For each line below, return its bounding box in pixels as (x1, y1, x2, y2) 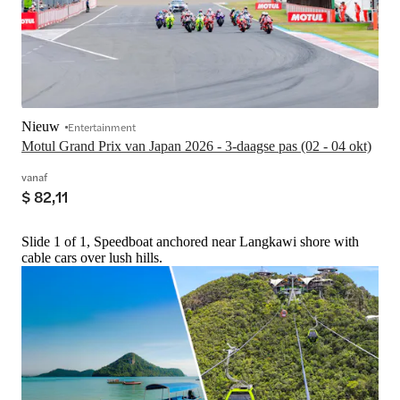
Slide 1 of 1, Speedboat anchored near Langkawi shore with (21, 233, 359, 249)
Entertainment (68, 118, 136, 135)
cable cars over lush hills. (21, 249, 162, 265)
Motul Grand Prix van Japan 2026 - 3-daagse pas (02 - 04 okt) (21, 137, 371, 154)
